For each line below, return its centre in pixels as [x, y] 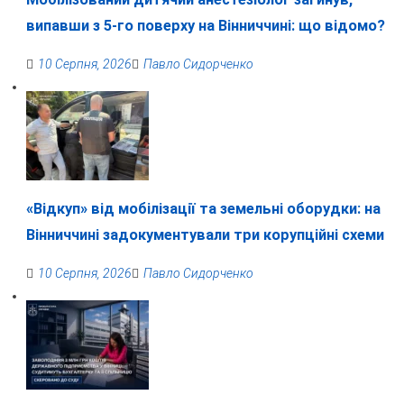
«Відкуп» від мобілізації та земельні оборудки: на [203, 208]
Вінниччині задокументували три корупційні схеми [205, 234]
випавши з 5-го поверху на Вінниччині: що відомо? [205, 26]
